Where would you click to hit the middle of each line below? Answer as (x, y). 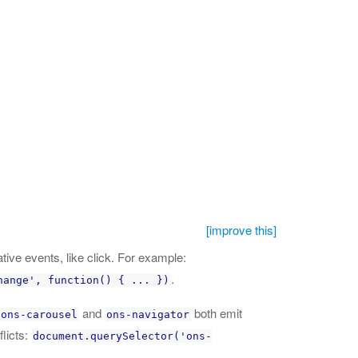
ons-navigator (148, 314)
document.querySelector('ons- (122, 336)
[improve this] (241, 230)
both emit (217, 313)
